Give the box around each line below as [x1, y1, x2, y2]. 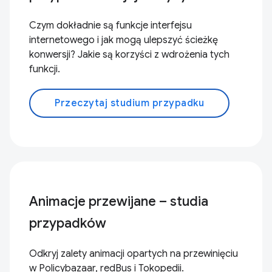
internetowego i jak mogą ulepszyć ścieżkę [29, 34, 218, 46]
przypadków [29, 215, 106, 231]
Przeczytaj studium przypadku [55, 97, 204, 109]
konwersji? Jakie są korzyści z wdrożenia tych [29, 49, 229, 61]
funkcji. [29, 63, 60, 75]
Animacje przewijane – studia [29, 193, 208, 209]
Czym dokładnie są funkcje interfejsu [29, 19, 192, 32]
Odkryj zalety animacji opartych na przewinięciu [29, 248, 238, 260]
